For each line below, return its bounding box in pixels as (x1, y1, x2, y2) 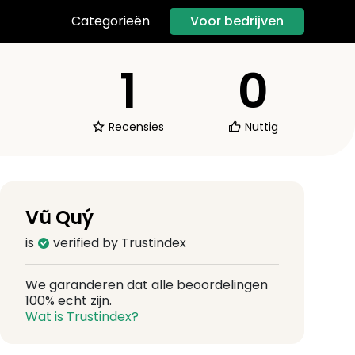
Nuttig (242, 118, 279, 135)
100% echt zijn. (25, 291, 112, 310)
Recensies (105, 118, 165, 135)
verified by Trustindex (50, 233, 186, 252)
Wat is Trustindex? (25, 307, 139, 326)
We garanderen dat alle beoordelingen (25, 275, 268, 294)
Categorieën (71, 12, 150, 31)
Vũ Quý (25, 204, 94, 231)
